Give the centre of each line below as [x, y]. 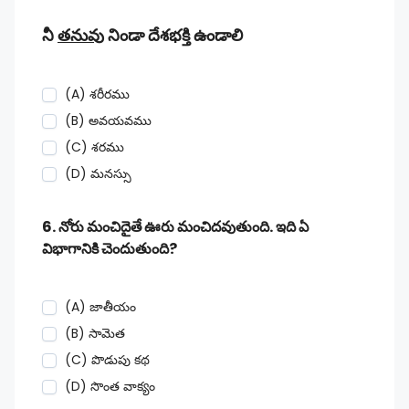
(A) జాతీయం [100, 307]
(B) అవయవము [108, 121]
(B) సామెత [95, 333]
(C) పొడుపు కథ [107, 360]
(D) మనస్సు [98, 173]
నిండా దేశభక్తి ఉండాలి [173, 35]
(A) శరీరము [97, 94]
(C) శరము [94, 147]
